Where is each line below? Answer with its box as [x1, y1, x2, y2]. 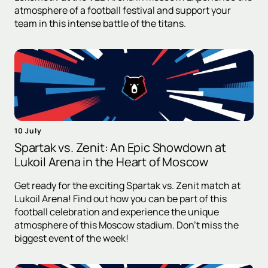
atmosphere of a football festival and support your [14, 3, 231, 17]
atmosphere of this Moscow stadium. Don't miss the [14, 218, 239, 232]
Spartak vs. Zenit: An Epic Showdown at [14, 139, 226, 156]
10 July [14, 125, 42, 136]
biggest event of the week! [14, 231, 129, 245]
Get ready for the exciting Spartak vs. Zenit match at [14, 178, 240, 192]
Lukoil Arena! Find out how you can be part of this [14, 191, 227, 205]
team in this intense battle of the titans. [14, 16, 186, 30]
